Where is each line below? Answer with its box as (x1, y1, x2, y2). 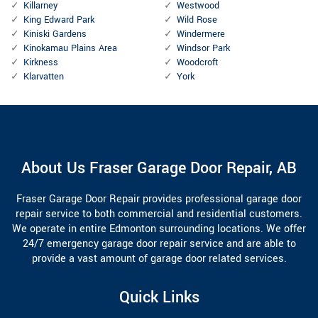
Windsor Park (177, 42, 230, 55)
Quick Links (119, 286, 199, 309)
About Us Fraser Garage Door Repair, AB (21, 157, 297, 180)
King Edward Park (23, 13, 94, 27)
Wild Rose (177, 13, 217, 27)
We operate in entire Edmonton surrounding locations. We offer (12, 221, 306, 237)
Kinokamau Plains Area (23, 42, 117, 55)
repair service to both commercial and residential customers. (16, 207, 302, 222)
